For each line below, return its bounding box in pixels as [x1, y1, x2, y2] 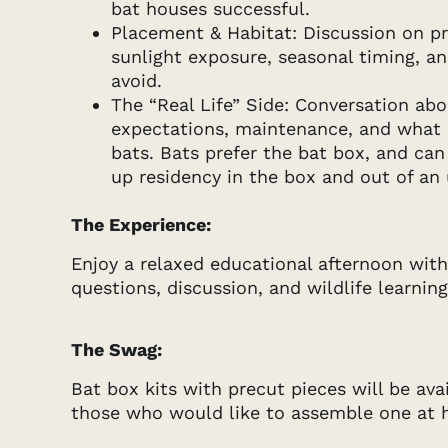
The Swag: [71, 339, 163, 361]
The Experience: [71, 214, 212, 236]
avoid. [111, 70, 163, 92]
